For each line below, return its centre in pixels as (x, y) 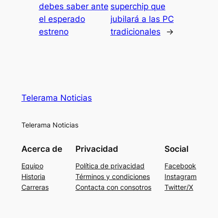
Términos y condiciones (113, 176)
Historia (33, 176)
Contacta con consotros (113, 187)
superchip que (138, 6)
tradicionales (135, 31)
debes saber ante (73, 6)
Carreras (35, 187)
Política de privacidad (110, 165)
